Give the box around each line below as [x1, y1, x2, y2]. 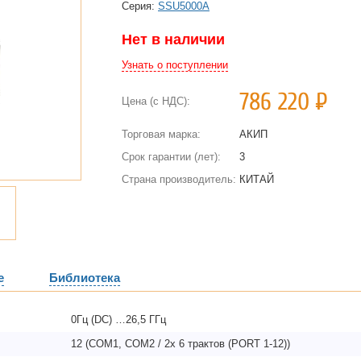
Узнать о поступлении [122, 59, 228, 71]
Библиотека [49, 271, 120, 284]
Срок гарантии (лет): [122, 151, 221, 163]
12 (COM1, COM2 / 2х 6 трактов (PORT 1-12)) [71, 338, 290, 350]
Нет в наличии [122, 31, 225, 48]
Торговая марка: [122, 128, 201, 140]
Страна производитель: [122, 173, 236, 185]
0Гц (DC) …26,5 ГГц [71, 313, 166, 326]
